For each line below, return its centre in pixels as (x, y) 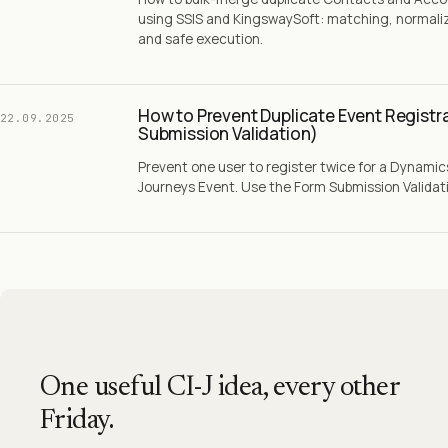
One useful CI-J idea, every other (220, 388)
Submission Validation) (228, 133)
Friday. (77, 421)
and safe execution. (200, 38)
